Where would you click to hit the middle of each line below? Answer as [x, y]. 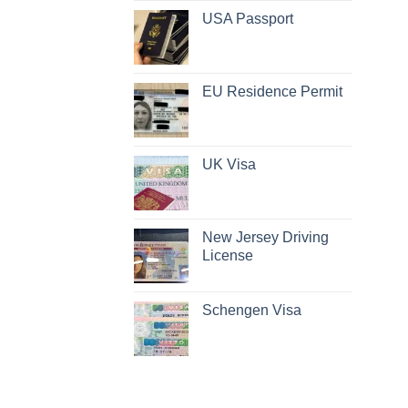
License [228, 255]
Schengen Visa [252, 310]
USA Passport [248, 19]
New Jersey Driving [265, 237]
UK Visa [229, 164]
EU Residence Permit [272, 92]
